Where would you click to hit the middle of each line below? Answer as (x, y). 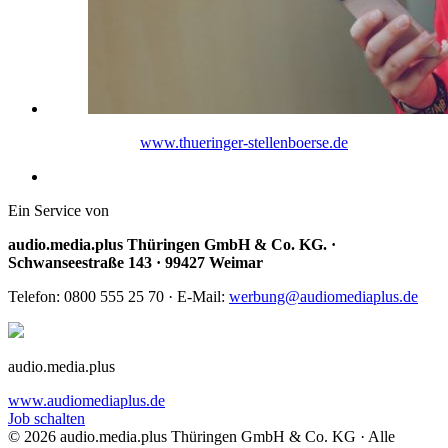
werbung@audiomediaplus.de (323, 297)
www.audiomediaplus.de (86, 401)
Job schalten (46, 419)
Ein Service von (58, 211)
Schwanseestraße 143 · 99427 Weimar (135, 263)
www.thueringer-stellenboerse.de (244, 143)
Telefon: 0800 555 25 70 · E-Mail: (118, 297)
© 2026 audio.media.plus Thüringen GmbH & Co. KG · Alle (201, 437)
